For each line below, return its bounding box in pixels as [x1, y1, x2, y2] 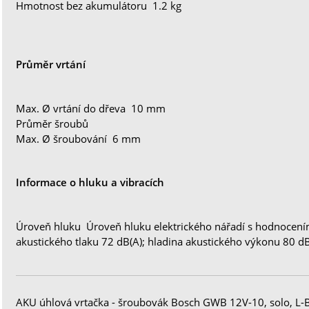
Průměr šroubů [16, 117, 89, 131]
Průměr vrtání [16, 57, 86, 72]
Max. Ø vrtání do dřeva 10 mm [16, 101, 166, 116]
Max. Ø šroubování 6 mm [16, 132, 141, 146]
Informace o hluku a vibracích [16, 175, 165, 190]
